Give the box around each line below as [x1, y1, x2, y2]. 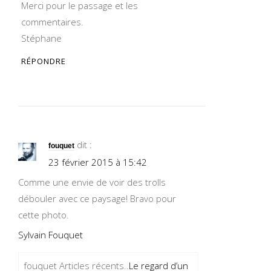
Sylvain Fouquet [18, 229, 83, 241]
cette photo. [18, 209, 69, 221]
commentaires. [21, 16, 83, 28]
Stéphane [21, 32, 62, 44]
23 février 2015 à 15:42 [48, 156, 147, 168]
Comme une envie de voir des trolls [18, 176, 166, 188]
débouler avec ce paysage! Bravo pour [18, 192, 176, 204]
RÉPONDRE [21, 56, 66, 67]
